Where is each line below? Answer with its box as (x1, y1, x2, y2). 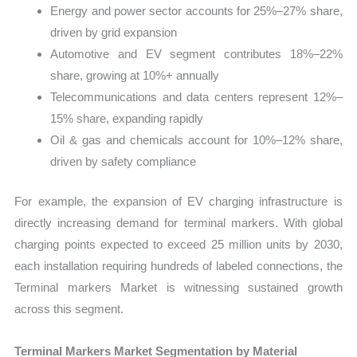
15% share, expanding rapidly (50, 112, 204, 126)
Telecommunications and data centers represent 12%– (50, 90, 343, 104)
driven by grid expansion (50, 25, 178, 40)
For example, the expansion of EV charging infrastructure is (14, 194, 343, 208)
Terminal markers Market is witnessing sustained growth (14, 280, 343, 294)
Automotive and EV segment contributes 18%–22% (50, 47, 343, 61)
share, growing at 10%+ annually (50, 69, 220, 83)
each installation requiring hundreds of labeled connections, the (14, 258, 343, 273)
